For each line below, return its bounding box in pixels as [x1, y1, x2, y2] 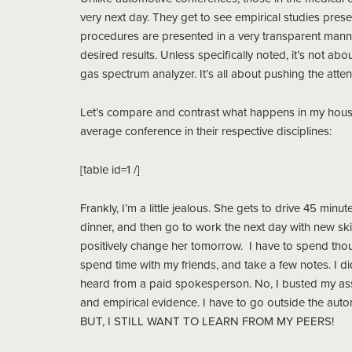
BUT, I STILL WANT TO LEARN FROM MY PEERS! [80, 314, 334, 328]
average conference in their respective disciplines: [80, 124, 332, 138]
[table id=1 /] [80, 163, 140, 177]
